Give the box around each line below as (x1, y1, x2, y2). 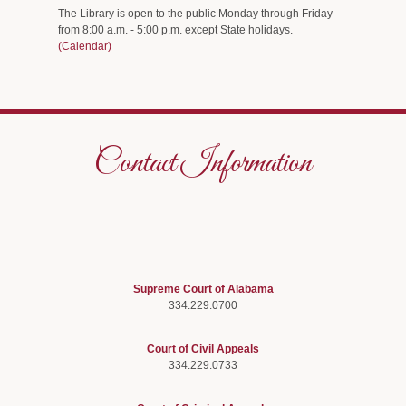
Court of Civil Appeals (147, 343, 259, 355)
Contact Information (94, 143, 312, 184)
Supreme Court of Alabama (132, 283, 274, 295)
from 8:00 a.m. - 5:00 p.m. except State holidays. (58, 24, 293, 36)
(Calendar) (58, 40, 111, 53)
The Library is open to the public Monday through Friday (58, 7, 333, 20)
